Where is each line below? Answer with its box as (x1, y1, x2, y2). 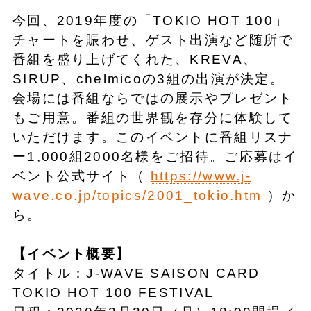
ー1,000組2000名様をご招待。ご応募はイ (12, 149, 299, 164)
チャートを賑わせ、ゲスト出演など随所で (12, 32, 294, 47)
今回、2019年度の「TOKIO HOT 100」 (12, 12, 289, 28)
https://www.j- (150, 168, 251, 183)
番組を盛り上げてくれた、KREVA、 (12, 51, 258, 67)
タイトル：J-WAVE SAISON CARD (12, 265, 260, 280)
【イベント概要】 (12, 246, 131, 261)
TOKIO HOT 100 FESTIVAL (12, 285, 215, 300)
